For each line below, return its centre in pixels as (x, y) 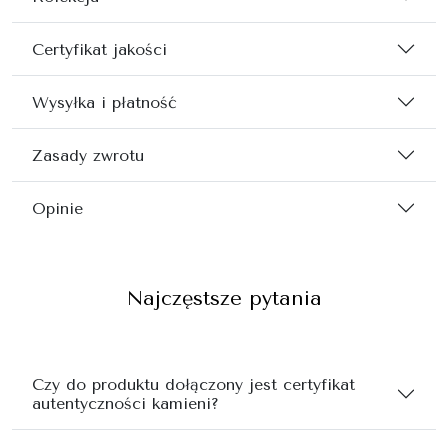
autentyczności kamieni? (125, 404)
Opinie (57, 208)
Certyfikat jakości (99, 49)
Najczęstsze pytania (224, 299)
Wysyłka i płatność (104, 102)
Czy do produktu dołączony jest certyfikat (193, 385)
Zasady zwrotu (88, 155)
